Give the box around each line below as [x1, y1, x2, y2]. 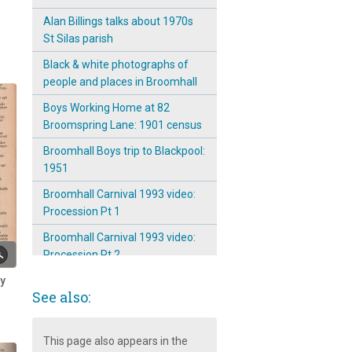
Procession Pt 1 [42, 205, 120, 218]
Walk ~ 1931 [42, 317, 104, 330]
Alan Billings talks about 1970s [42, 15, 193, 27]
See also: [31, 288, 90, 306]
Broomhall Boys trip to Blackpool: [42, 145, 205, 157]
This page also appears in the [42, 335, 188, 347]
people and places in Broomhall [42, 75, 197, 88]
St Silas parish [42, 32, 113, 45]
